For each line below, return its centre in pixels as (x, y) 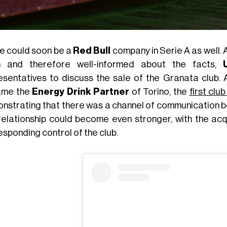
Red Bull (92, 50)
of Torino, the (159, 91)
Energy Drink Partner (81, 91)
